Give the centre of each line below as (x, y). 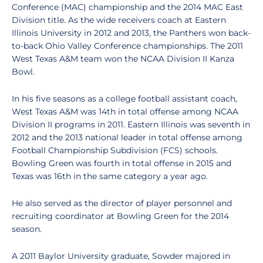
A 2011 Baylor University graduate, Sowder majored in (121, 256)
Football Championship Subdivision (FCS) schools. (115, 150)
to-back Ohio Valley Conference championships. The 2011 (127, 46)
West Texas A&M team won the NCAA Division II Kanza (123, 59)
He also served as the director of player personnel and (122, 203)
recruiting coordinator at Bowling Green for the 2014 (120, 216)
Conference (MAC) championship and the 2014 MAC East (127, 7)
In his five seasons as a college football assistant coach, (124, 99)
